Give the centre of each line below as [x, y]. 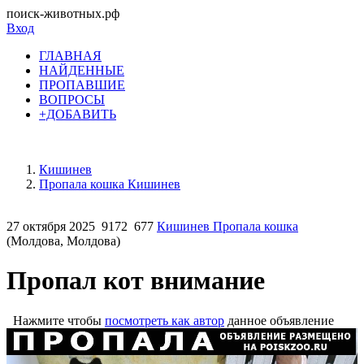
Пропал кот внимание [136, 281]
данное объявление [279, 320]
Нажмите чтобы [56, 320]
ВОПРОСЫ [72, 100]
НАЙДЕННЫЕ [82, 70]
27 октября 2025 [51, 226]
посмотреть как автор [165, 320]
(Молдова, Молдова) [63, 241]
